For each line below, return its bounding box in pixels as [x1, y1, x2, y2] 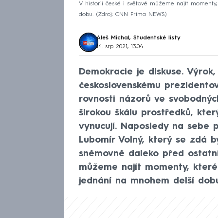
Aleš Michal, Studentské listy [96, 35, 181, 41]
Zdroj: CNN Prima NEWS [98, 11, 165, 18]
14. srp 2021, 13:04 [96, 43, 144, 50]
